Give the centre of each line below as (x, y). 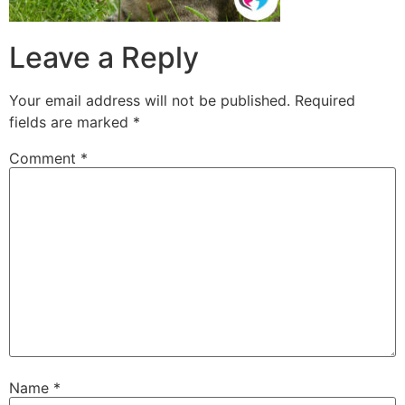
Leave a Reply (104, 57)
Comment (45, 158)
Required (325, 100)
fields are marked (71, 122)
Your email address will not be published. (150, 100)
